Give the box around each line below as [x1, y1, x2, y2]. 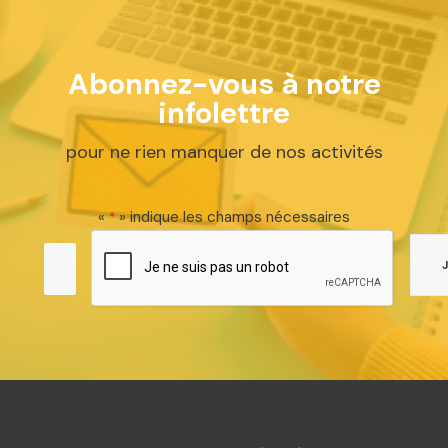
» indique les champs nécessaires [115, 207, 350, 227]
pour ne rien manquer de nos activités [65, 140, 383, 164]
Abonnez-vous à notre [67, 65, 381, 103]
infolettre [158, 94, 290, 132]
